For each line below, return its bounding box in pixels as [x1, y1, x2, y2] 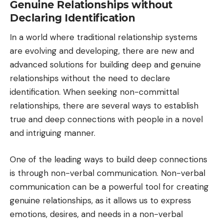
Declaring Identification [10, 12, 135, 24]
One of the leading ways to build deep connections [10, 153, 207, 165]
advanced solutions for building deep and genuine [10, 59, 201, 70]
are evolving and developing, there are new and [10, 45, 194, 57]
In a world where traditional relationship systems [10, 32, 197, 43]
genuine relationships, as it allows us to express [10, 195, 191, 206]
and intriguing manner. [10, 128, 95, 139]
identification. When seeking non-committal [10, 87, 179, 98]
